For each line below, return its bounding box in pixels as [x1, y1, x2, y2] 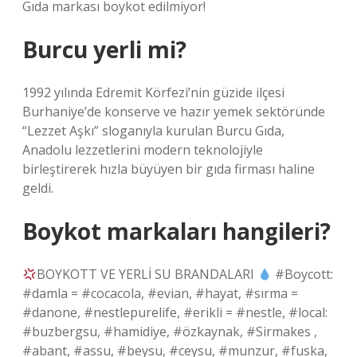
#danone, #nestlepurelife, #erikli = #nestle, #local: [22, 304, 328, 321]
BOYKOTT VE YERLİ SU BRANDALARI [37, 265, 258, 283]
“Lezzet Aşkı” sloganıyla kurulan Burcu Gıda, [22, 122, 284, 139]
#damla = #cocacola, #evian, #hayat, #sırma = [22, 284, 298, 302]
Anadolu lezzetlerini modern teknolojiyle [22, 141, 263, 159]
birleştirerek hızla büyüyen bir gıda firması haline [22, 160, 315, 178]
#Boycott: [272, 265, 334, 283]
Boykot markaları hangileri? [22, 216, 331, 246]
